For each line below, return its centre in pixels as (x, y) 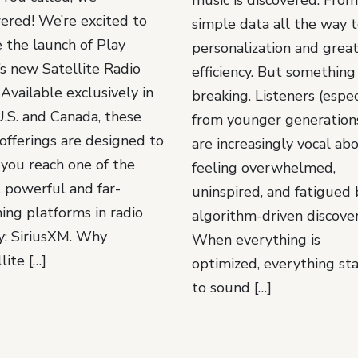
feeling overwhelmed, (263, 167)
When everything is (256, 239)
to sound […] (231, 287)
